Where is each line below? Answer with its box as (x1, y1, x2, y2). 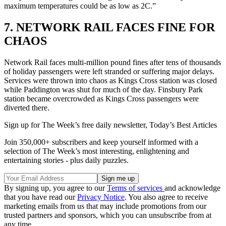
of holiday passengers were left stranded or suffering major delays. (4, 67, 214, 76)
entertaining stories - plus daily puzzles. (4, 156, 129, 165)
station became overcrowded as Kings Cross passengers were (4, 94, 199, 103)
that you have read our (4, 193, 77, 202)
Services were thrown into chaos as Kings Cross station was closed (4, 76, 217, 85)
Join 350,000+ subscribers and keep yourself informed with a (4, 138, 198, 147)
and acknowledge (164, 184, 220, 193)
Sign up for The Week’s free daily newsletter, (4, 121, 149, 130)
